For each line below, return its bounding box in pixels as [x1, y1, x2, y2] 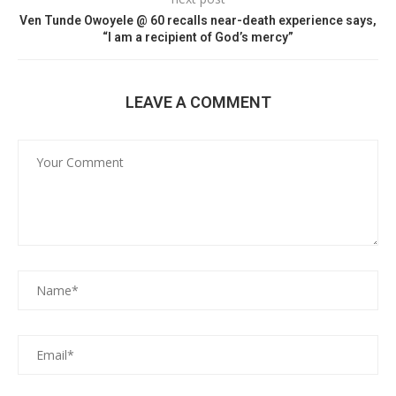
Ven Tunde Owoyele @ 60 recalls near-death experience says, [19, 13, 377, 27]
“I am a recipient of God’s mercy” [103, 30, 293, 44]
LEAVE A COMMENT [125, 93, 271, 111]
